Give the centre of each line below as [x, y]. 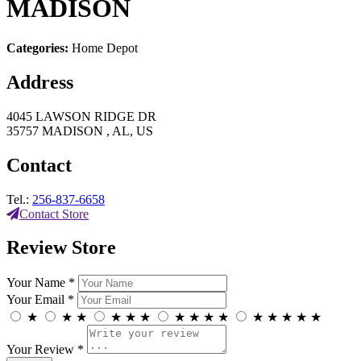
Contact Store [54, 214]
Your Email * [40, 300]
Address [40, 82]
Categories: [39, 48]
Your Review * [45, 350]
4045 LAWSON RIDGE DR [81, 116]
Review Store [61, 248]
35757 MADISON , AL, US [80, 131]
